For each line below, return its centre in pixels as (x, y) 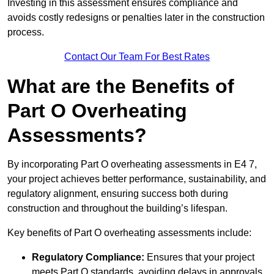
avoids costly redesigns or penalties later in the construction (136, 18)
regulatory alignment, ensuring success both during (118, 194)
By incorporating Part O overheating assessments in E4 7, (132, 165)
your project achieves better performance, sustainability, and (137, 179)
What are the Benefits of (121, 87)
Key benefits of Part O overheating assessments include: (129, 233)
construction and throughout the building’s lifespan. (117, 209)
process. (26, 32)
